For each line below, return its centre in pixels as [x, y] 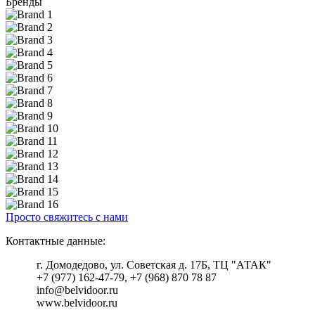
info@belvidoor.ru [76, 290]
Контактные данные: [56, 240]
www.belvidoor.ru [76, 302]
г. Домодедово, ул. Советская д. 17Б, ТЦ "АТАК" [153, 264]
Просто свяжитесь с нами [67, 217]
